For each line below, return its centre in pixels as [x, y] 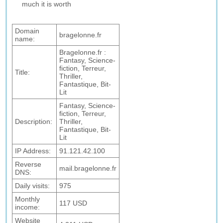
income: [28, 207]
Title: [23, 72]
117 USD [73, 203]
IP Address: [33, 151]
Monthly [28, 199]
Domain [27, 31]
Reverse [28, 164]
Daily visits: [33, 186]
